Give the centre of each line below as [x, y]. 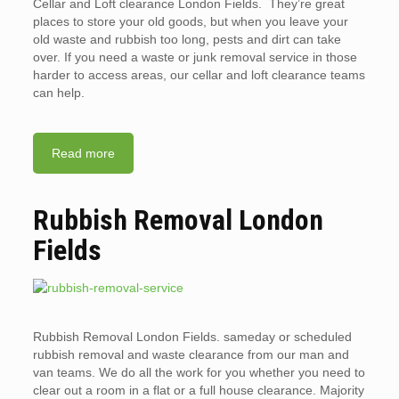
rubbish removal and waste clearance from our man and [191, 355]
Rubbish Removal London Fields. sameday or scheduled [192, 337]
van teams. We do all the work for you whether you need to [199, 373]
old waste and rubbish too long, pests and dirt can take [187, 40]
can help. [58, 93]
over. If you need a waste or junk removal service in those [195, 57]
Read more [83, 154]
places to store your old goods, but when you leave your [190, 22]
